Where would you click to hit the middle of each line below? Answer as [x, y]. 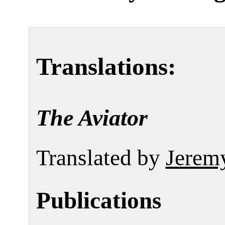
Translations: [106, 67]
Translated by [101, 158]
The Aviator [92, 118]
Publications [98, 201]
